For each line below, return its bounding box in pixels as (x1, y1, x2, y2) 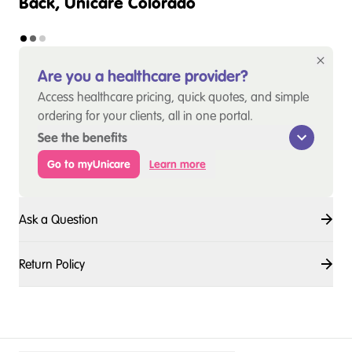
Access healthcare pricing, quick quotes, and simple (38, 88, 309, 105)
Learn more (149, 156, 206, 172)
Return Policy (19, 255, 85, 273)
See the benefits (38, 129, 127, 146)
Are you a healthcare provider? (38, 65, 248, 86)
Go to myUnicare (47, 156, 130, 172)
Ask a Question (19, 211, 98, 228)
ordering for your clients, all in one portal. (38, 107, 253, 124)
